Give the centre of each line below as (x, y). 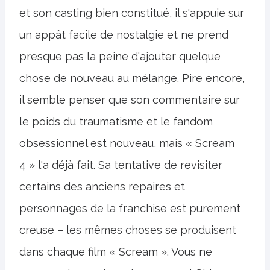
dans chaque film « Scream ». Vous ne (116, 251)
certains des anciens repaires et (102, 186)
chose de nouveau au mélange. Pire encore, (132, 78)
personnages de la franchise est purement (130, 208)
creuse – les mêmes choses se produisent (128, 230)
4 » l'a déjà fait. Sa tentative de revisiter (121, 165)
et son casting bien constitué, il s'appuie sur (132, 13)
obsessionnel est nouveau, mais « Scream (127, 143)
